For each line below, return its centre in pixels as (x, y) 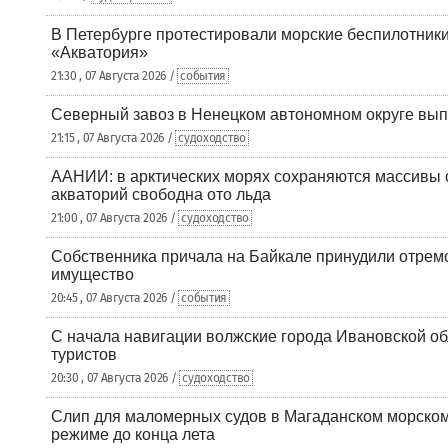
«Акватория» (99, 52)
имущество (92, 274)
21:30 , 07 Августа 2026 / (114, 76)
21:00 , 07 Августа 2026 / (115, 218)
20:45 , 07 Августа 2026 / (115, 298)
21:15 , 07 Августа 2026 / (113, 138)
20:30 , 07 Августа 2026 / (115, 378)
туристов (84, 354)
